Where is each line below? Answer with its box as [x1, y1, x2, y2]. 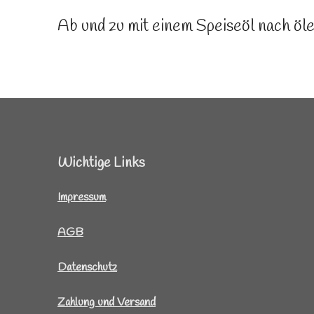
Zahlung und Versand [57, 294, 156, 311]
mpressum [60, 189, 106, 206]
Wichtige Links [57, 153, 145, 173]
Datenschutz [57, 259, 117, 276]
